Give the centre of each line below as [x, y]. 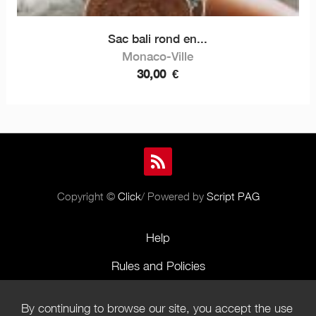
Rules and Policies [158, 266]
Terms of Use [158, 294]
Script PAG [233, 196]
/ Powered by [174, 196]
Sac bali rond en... [158, 38]
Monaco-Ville [158, 56]
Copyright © [87, 196]
